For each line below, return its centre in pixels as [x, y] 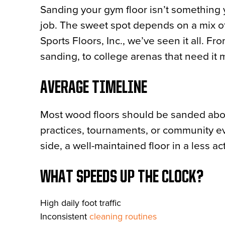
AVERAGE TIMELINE [94, 88]
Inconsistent [65, 216]
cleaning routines [123, 216]
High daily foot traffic [81, 203]
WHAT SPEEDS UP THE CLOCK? [122, 178]
